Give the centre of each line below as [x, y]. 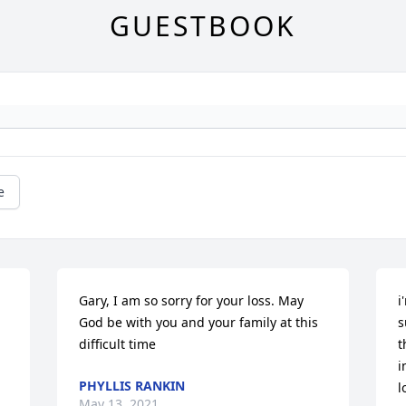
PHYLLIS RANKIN [132, 386]
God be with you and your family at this [199, 323]
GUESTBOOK [203, 26]
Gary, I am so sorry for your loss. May [192, 301]
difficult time [118, 344]
